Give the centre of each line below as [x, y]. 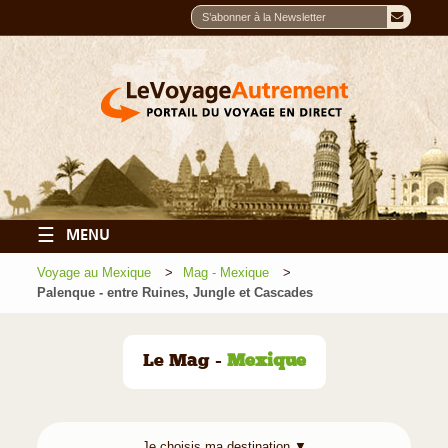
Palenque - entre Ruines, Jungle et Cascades [175, 293]
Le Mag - [184, 362]
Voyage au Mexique [94, 273]
